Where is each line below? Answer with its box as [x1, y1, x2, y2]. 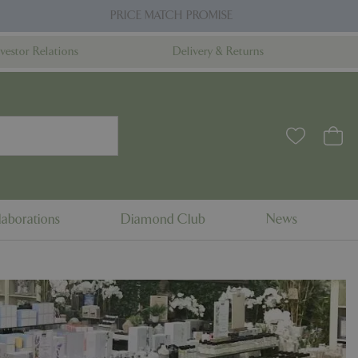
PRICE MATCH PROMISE [109, 9, 233, 22]
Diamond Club [121, 212, 205, 227]
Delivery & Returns [173, 45, 264, 58]
